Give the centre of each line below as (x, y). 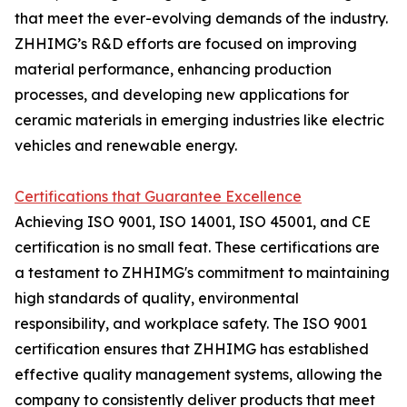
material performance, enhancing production (173, 69)
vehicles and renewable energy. (126, 145)
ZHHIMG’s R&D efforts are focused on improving (186, 44)
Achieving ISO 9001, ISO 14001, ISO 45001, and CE (193, 222)
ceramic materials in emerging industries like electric (199, 120)
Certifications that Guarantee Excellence (158, 196)
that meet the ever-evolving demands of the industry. (201, 18)
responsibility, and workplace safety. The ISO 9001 (191, 323)
